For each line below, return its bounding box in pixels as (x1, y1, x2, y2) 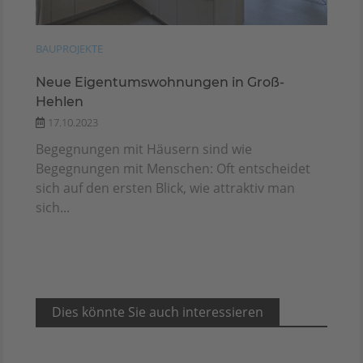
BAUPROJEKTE (36, 41, 103, 56)
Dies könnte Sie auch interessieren (52, 302, 263, 321)
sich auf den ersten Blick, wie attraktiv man (36, 178, 295, 197)
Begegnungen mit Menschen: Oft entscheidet (36, 159, 310, 177)
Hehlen (36, 93, 83, 109)
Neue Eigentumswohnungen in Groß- (36, 74, 284, 90)
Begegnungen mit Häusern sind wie (36, 139, 252, 158)
